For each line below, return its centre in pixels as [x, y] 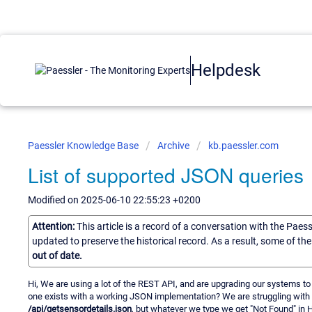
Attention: [54, 226]
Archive [173, 146]
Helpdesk [226, 70]
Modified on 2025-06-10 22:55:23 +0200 [114, 200]
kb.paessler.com [243, 146]
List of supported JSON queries [166, 175]
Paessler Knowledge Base [84, 146]
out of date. [57, 255]
